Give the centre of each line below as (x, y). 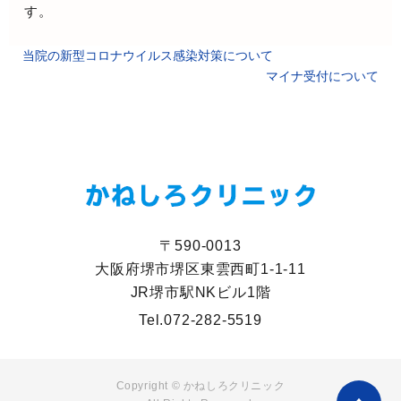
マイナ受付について (322, 77)
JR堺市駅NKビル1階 (200, 293)
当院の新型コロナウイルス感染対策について (148, 56)
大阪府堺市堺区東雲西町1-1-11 (200, 269)
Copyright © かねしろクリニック (200, 386)
